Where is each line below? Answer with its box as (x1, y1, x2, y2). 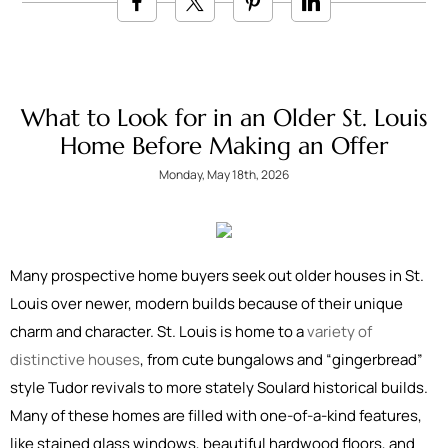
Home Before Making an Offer (60, 131, 388, 161)
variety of (307, 321, 372, 342)
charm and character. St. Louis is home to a (10, 321, 307, 342)
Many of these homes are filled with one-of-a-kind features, (10, 405, 422, 426)
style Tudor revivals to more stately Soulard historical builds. (10, 377, 428, 398)
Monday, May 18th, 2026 (159, 166, 289, 183)
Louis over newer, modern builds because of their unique (10, 293, 403, 314)
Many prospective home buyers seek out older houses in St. (10, 265, 424, 286)
